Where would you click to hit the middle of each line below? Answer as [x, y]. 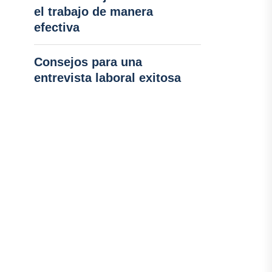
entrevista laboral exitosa [107, 78]
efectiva [56, 27]
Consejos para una [88, 62]
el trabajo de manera [93, 12]
